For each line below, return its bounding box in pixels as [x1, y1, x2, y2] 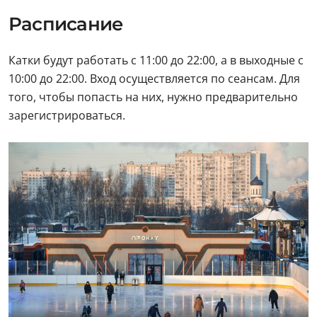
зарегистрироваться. [8, 107, 125, 123]
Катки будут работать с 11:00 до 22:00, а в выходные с [8, 52, 304, 68]
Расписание [8, 12, 124, 35]
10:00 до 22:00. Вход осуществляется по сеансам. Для [8, 70, 300, 86]
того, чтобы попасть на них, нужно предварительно [8, 88, 298, 105]
